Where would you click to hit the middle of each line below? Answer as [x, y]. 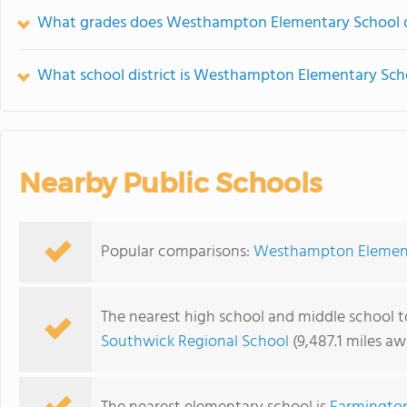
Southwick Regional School [195, 342]
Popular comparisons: [177, 252]
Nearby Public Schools [170, 183]
